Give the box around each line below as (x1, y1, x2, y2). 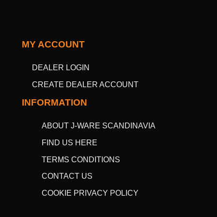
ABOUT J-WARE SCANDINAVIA (42, 122, 156, 130)
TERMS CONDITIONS (42, 155, 121, 164)
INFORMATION (21, 97, 87, 108)
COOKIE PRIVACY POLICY (42, 188, 139, 197)
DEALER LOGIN (31, 63, 90, 72)
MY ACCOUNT (21, 39, 85, 49)
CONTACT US (42, 172, 93, 181)
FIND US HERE (42, 139, 98, 147)
